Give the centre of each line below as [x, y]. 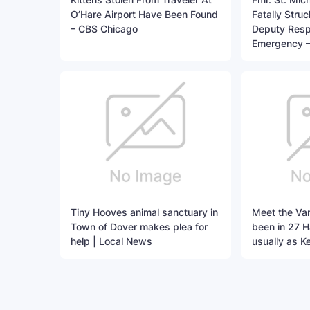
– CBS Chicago [104, 29]
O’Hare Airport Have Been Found [144, 15]
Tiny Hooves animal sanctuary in [144, 212]
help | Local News [111, 241]
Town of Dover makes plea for [139, 227]
